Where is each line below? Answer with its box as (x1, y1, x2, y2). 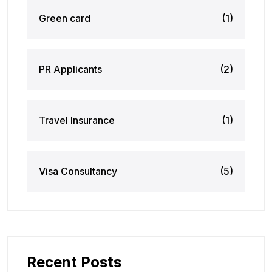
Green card (39, 12, 90, 24)
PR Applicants (39, 63, 102, 75)
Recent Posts (27, 253, 121, 271)
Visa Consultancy (39, 165, 117, 177)
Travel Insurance (39, 114, 115, 126)
